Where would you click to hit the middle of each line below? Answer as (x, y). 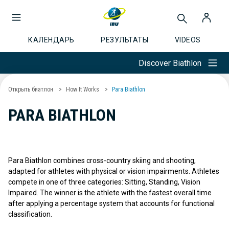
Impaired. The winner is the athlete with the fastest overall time (110, 193)
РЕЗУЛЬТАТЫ (125, 40)
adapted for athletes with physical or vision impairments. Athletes (114, 171)
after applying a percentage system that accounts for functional (111, 203)
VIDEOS (188, 40)
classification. (30, 214)
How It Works (83, 89)
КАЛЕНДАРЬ (51, 40)
